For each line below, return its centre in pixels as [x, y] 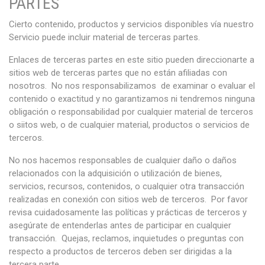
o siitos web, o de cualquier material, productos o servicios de [129, 125]
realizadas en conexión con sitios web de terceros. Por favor [128, 199]
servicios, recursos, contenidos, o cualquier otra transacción [127, 186]
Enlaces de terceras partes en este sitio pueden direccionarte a [132, 60]
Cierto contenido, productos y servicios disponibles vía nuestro [131, 24]
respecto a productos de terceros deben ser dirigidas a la [120, 251]
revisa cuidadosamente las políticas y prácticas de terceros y [128, 212]
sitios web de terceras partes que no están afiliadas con [118, 73]
